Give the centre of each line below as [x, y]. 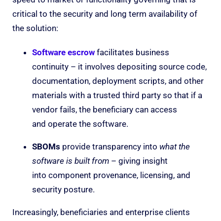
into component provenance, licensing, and [111, 175]
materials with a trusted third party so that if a [117, 95]
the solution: [36, 28]
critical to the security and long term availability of [105, 14]
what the [175, 146]
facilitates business [132, 52]
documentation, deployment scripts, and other [118, 81]
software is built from [71, 161]
